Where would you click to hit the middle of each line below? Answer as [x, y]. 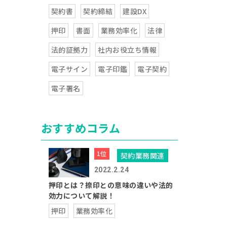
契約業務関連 [142, 156]
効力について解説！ [82, 196]
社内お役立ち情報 [127, 50]
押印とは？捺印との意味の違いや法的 [111, 185]
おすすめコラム [81, 128]
